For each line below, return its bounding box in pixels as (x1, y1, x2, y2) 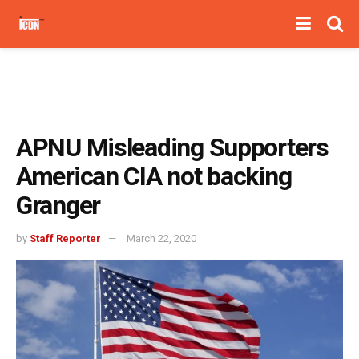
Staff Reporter (30, 232, 101, 244)
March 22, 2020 (127, 232, 196, 244)
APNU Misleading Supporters (16, 132, 329, 163)
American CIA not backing (16, 161, 292, 192)
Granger (16, 190, 101, 220)
